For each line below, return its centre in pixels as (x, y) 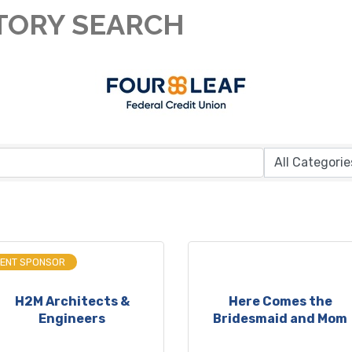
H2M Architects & (72, 302)
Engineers (72, 319)
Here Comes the (280, 302)
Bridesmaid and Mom (280, 319)
